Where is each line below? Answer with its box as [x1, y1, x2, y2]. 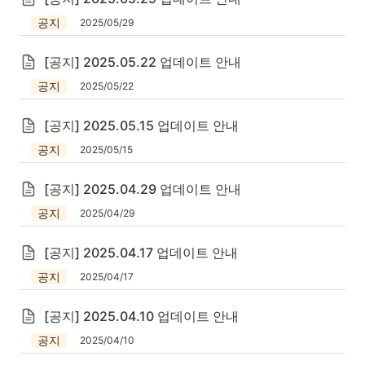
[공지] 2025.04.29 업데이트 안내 [44, 181, 241, 197]
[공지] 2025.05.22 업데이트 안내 [44, 54, 241, 70]
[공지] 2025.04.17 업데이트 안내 [44, 244, 238, 261]
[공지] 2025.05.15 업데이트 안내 [44, 117, 239, 134]
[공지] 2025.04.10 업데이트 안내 [44, 308, 239, 324]
